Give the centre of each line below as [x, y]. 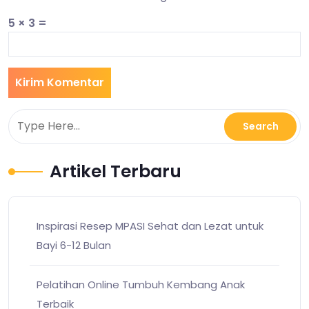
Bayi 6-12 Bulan [74, 245]
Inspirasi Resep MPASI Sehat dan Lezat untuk [150, 226]
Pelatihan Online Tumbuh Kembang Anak [141, 284]
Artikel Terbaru [116, 171]
